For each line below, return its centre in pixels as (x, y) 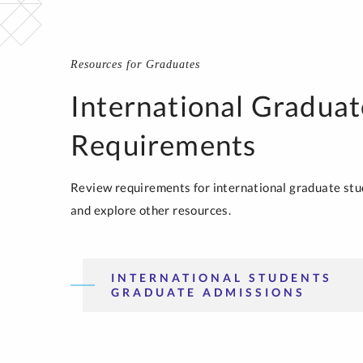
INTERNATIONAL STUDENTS (222, 277)
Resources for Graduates (135, 64)
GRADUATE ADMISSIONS (208, 292)
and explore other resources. (151, 209)
